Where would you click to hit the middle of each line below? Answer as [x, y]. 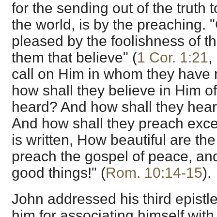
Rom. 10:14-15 [154, 173]
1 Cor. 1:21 [173, 58]
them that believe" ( [74, 58]
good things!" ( [59, 173]
